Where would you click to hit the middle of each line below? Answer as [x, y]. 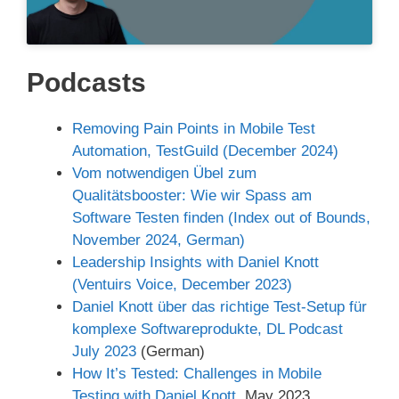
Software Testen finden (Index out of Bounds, [221, 218]
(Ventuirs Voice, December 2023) [182, 285]
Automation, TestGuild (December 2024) [205, 151]
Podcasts [86, 83]
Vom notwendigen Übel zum [164, 174]
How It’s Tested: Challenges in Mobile [197, 374]
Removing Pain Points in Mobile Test [194, 129]
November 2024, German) [159, 240]
